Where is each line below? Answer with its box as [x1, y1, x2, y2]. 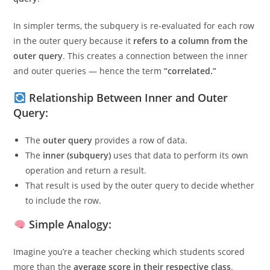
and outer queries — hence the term [13, 85, 165, 96]
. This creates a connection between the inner [63, 70, 248, 81]
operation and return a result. [25, 184, 147, 196]
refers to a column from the [133, 55, 248, 66]
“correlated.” [164, 85, 217, 96]
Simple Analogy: [28, 237, 111, 251]
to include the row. [25, 215, 102, 226]
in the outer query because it [13, 55, 134, 66]
